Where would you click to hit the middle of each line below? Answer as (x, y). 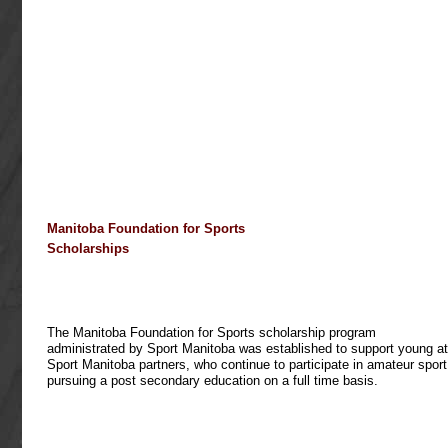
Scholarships (88, 248)
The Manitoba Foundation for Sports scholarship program (211, 332)
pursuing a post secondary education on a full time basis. (212, 380)
